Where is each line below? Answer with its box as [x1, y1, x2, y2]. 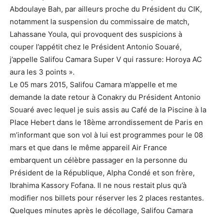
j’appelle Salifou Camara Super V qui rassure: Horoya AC [10, 55, 202, 64]
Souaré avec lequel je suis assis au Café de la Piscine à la [10, 105, 206, 114]
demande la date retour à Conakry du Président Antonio [10, 93, 201, 102]
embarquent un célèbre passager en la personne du [10, 155, 187, 165]
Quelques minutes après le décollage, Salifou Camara [10, 206, 193, 215]
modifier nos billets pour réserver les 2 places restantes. [10, 193, 204, 202]
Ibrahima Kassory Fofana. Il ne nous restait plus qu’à [10, 181, 186, 190]
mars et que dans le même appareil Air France [10, 143, 167, 152]
